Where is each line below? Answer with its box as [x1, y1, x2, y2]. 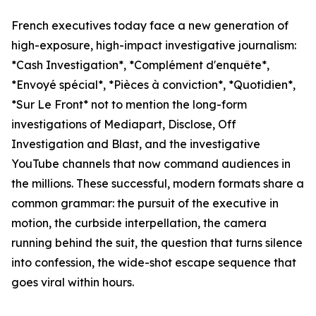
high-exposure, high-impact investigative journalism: [11, 38, 296, 53]
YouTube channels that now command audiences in [11, 157, 291, 171]
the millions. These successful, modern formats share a [11, 176, 304, 191]
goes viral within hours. [11, 275, 134, 290]
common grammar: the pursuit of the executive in [11, 196, 279, 211]
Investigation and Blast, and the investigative [11, 137, 260, 152]
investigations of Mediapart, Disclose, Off [11, 117, 236, 132]
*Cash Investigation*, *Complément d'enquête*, [11, 58, 269, 73]
